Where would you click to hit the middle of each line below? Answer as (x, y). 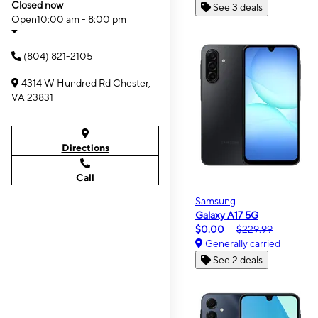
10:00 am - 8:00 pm (82, 19)
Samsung (215, 201)
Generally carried (242, 243)
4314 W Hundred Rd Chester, (86, 83)
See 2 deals (238, 259)
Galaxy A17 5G (227, 215)
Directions (85, 148)
